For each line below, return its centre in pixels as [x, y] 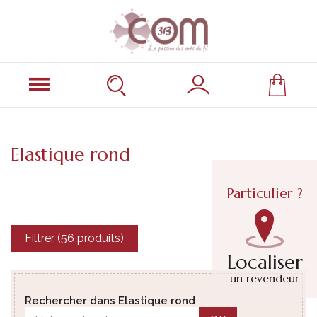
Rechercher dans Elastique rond [110, 300]
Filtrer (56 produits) [74, 238]
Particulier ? [265, 194]
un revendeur [265, 278]
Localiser [265, 263]
